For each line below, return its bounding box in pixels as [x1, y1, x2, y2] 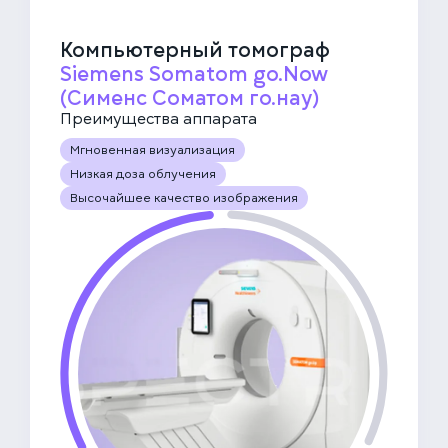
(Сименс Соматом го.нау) [60, 84, 319, 113]
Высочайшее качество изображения [70, 190, 298, 207]
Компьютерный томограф [60, 36, 330, 65]
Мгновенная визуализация [70, 142, 235, 159]
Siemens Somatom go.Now [60, 60, 328, 89]
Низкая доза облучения [70, 166, 216, 183]
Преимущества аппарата [60, 109, 257, 130]
